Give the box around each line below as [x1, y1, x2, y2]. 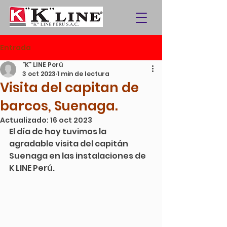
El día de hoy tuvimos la [9, 126, 108, 137]
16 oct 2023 [50, 115, 92, 125]
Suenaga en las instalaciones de [9, 150, 147, 162]
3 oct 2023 [22, 69, 56, 78]
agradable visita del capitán [9, 138, 130, 149]
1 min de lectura [57, 69, 109, 78]
